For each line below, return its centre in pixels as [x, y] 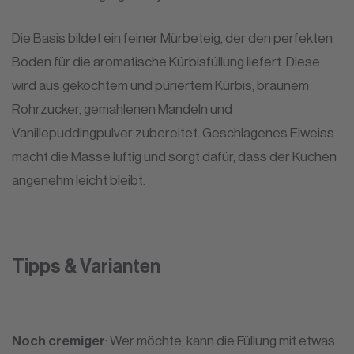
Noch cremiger [58, 340]
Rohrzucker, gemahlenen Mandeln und [122, 109]
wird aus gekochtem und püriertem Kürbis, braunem [160, 85]
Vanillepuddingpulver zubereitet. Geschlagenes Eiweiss [173, 132]
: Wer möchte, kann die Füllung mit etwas [220, 340]
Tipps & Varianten [86, 266]
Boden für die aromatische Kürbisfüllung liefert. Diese [166, 61]
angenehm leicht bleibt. [79, 180]
